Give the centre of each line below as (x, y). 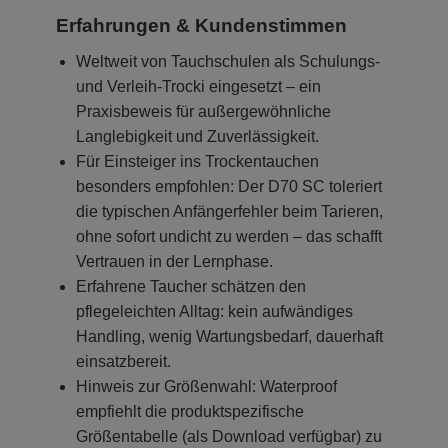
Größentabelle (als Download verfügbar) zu (229, 436)
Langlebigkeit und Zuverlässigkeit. (197, 136)
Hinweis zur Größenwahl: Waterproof (206, 386)
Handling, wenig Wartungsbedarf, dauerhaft (229, 336)
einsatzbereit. (123, 361)
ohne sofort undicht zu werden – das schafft (229, 236)
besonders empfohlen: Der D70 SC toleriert (229, 186)
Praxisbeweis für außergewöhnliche (203, 111)
